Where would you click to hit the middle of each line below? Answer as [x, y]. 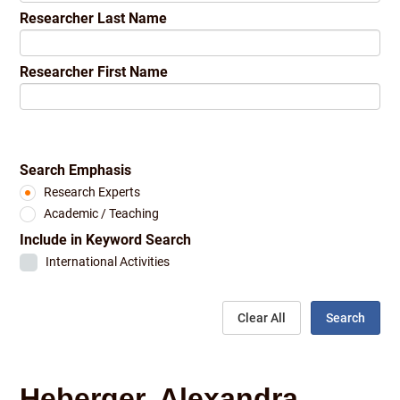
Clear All [261, 317]
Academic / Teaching [101, 214]
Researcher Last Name [94, 19]
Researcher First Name [94, 72]
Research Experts [92, 192]
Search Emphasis [76, 170]
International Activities [107, 262]
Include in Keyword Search [106, 239]
